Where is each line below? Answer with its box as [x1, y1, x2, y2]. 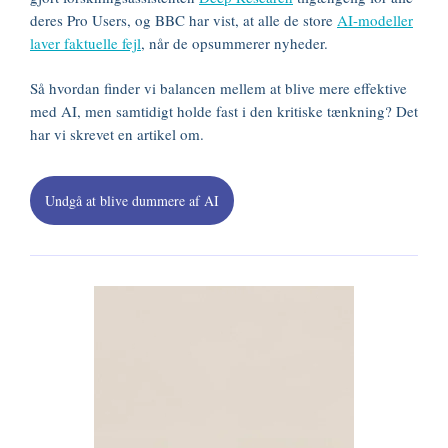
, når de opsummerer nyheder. [141, 33, 328, 53]
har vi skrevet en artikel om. [30, 124, 204, 144]
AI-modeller [337, 10, 413, 30]
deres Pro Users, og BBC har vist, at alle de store [30, 10, 337, 30]
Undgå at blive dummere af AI [45, 191, 219, 210]
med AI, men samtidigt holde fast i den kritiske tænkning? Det [30, 101, 418, 121]
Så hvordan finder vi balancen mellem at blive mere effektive [30, 78, 407, 98]
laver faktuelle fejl [30, 33, 141, 53]
